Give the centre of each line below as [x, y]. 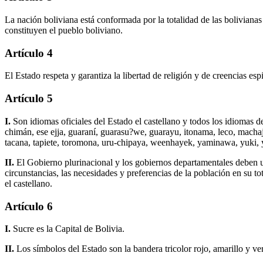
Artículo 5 [29, 99]
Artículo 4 [29, 53]
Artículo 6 [29, 206]
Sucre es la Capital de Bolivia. [69, 229]
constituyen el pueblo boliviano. [64, 30]
